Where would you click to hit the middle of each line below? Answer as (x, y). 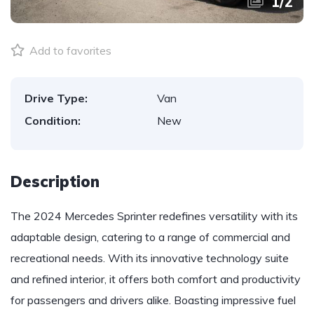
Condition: (53, 121)
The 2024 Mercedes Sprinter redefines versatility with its (154, 216)
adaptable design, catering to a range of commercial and (150, 237)
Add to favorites (69, 50)
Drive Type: (56, 98)
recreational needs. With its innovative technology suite (150, 258)
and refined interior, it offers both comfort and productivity (156, 279)
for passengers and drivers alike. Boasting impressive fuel (153, 300)
